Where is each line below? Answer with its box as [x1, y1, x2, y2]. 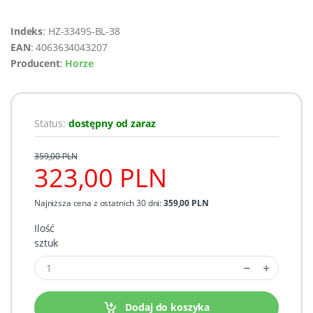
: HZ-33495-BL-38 [43, 24, 120, 38]
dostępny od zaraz [68, 117, 156, 131]
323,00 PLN [34, 161, 167, 196]
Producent [10, 57, 60, 71]
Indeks [10, 24, 43, 38]
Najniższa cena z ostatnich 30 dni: [34, 197, 163, 210]
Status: [34, 117, 68, 131]
